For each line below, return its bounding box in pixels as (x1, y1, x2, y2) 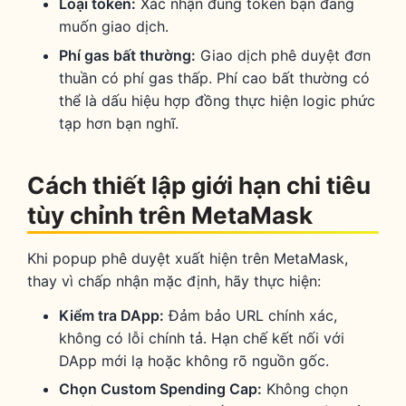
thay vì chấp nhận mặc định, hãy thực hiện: (27, 272, 321, 291)
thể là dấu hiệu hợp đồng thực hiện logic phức (59, 91, 376, 110)
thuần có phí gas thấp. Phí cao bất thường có (59, 68, 371, 87)
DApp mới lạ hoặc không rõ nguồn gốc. (59, 351, 330, 370)
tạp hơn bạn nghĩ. (59, 113, 179, 132)
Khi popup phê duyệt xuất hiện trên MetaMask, (27, 249, 348, 268)
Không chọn (262, 380, 349, 399)
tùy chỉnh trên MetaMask (27, 200, 313, 229)
